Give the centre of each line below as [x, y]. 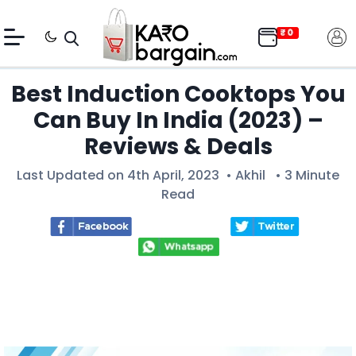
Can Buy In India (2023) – [178, 120]
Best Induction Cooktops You [178, 94]
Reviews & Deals [178, 147]
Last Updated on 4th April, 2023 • [126, 175]
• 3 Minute [302, 175]
